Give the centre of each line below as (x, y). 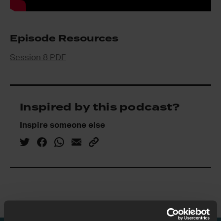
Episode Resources (64, 38)
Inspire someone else (62, 125)
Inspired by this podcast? (100, 107)
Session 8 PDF (38, 57)
